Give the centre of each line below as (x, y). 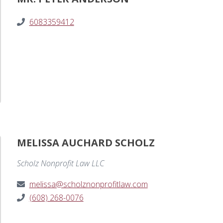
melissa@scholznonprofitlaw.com (88, 184)
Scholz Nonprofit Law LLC (60, 164)
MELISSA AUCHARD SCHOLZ (86, 143)
